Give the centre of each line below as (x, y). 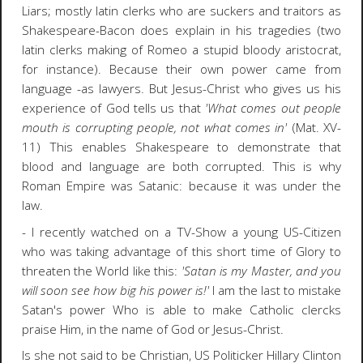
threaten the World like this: (101, 271)
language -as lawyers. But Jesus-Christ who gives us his (181, 88)
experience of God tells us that (113, 108)
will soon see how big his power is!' (117, 290)
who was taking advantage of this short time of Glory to (181, 251)
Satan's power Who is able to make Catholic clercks (181, 310)
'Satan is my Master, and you (261, 271)
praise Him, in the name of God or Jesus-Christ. (152, 329)
